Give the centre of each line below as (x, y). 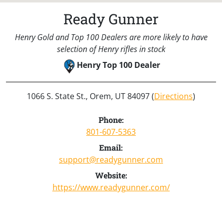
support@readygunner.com (111, 159)
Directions (173, 96)
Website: (111, 175)
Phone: (111, 119)
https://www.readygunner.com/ (111, 187)
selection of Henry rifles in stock (111, 49)
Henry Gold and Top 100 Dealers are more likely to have (111, 37)
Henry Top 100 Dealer (118, 65)
